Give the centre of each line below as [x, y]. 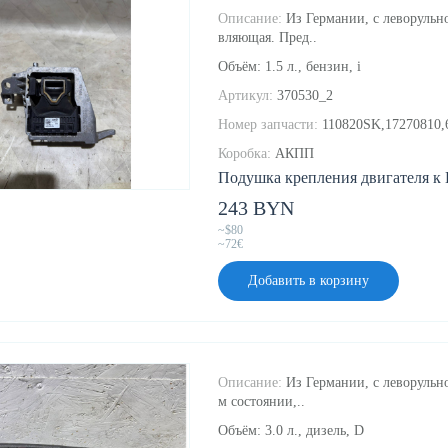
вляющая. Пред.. [267, 38]
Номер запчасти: [268, 125]
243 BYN [256, 208]
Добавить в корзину [308, 281]
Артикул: [245, 96]
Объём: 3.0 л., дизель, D [291, 431]
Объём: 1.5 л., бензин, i [289, 67]
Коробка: [244, 154]
